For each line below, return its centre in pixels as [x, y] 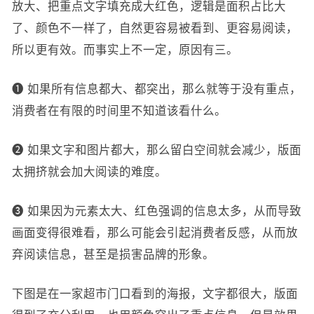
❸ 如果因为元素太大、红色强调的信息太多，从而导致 [156, 211]
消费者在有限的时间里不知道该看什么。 [119, 111]
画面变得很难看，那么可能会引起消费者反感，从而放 [155, 233]
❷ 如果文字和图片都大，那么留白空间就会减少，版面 [156, 150]
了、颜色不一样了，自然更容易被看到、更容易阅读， [155, 28]
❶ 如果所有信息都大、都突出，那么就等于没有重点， [156, 89]
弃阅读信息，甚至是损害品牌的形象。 [113, 255]
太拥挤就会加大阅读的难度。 [89, 172]
